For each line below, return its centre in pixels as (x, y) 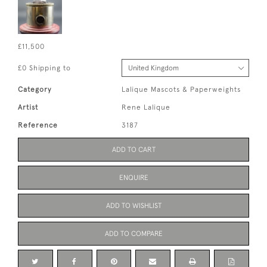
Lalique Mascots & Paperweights (181, 89)
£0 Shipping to (44, 68)
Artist (28, 107)
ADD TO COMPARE (133, 233)
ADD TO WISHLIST (133, 205)
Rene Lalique (146, 107)
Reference (38, 125)
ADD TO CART (133, 149)
